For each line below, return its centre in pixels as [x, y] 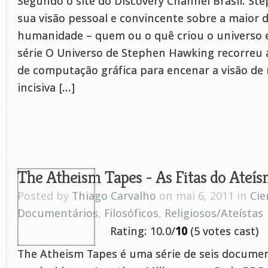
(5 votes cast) [223, 231]
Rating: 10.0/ [143, 231]
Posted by [45, 196]
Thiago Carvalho [114, 196]
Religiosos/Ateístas [214, 213]
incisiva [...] [46, 88]
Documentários [58, 213]
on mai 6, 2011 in [203, 196]
